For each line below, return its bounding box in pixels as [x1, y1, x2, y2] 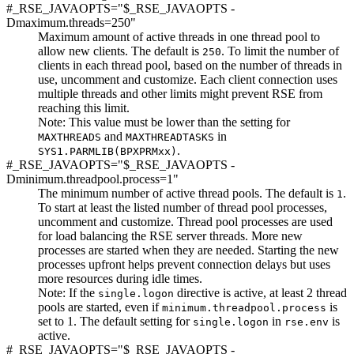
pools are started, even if [38, 299, 162, 314]
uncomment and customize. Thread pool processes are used [38, 214, 333, 228]
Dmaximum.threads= [6, 15, 111, 29]
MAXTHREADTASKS [126, 130, 214, 143]
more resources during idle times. [38, 271, 202, 285]
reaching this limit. [38, 100, 130, 115]
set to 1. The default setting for [38, 314, 193, 328]
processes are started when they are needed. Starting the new [38, 243, 339, 257]
